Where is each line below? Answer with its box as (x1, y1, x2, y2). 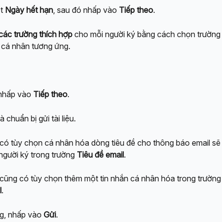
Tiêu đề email (77, 149, 124, 160)
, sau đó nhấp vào (53, 5, 119, 15)
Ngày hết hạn (5, 5, 53, 15)
